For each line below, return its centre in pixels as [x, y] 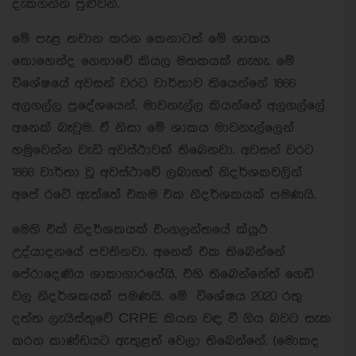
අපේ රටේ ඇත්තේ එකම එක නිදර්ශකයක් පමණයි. [164, 194]
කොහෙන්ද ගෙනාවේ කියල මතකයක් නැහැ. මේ [153, 61]
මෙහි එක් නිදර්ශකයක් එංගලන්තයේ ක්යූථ [140, 229]
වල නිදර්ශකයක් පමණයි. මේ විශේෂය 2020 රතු [157, 296]
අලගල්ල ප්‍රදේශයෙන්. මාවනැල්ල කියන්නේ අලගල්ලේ [168, 105]
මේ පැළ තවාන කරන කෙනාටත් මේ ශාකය [141, 39]
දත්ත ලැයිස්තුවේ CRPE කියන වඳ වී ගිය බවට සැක [172, 318]
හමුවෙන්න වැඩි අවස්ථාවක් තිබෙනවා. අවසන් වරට [163, 150]
